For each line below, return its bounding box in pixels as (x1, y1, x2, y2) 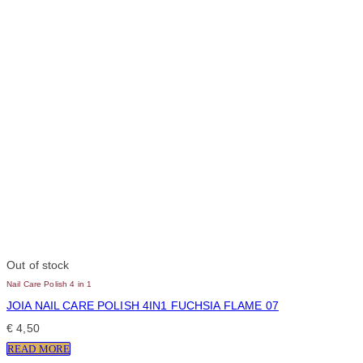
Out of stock (6, 259, 70, 272)
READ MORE (7, 343, 70, 356)
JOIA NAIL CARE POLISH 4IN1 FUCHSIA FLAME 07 (6, 299, 279, 312)
